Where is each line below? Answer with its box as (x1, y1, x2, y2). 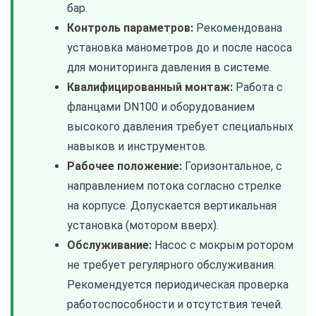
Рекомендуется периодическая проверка (67, 277, 288, 291)
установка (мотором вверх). (67, 218, 219, 232)
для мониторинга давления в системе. (67, 60, 272, 74)
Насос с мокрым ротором (152, 238, 293, 252)
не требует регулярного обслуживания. (67, 257, 276, 272)
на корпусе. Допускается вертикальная (67, 198, 276, 212)
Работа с (233, 80, 283, 94)
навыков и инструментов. (67, 139, 207, 153)
